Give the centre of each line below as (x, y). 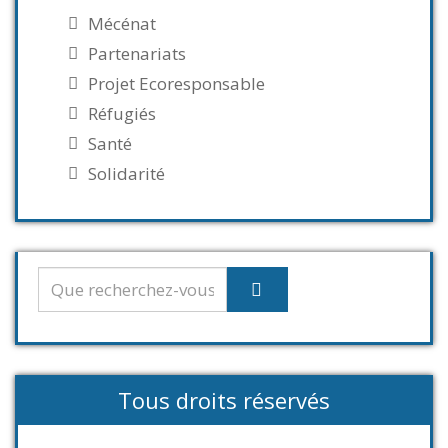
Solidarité (126, 173)
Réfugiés (122, 113)
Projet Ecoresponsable (176, 83)
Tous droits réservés (224, 400)
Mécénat (122, 23)
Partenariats (137, 53)
